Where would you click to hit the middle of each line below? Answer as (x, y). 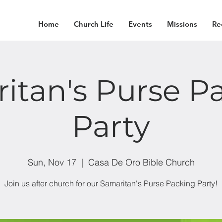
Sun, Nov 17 (52, 162)
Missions (182, 24)
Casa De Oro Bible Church (141, 162)
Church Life (93, 24)
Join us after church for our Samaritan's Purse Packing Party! (111, 183)
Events (140, 24)
